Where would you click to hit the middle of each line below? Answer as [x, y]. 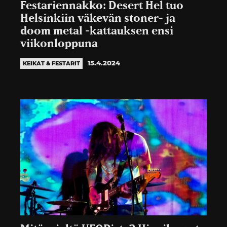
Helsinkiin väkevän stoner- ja [98, 18]
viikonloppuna [59, 44]
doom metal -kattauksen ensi [97, 31]
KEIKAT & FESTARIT [51, 63]
